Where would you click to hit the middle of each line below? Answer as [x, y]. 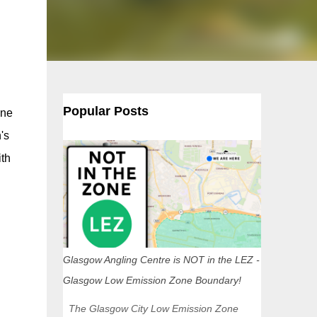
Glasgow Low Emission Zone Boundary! [152, 280]
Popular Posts [105, 111]
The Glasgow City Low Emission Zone [150, 309]
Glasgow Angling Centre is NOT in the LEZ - [161, 260]
